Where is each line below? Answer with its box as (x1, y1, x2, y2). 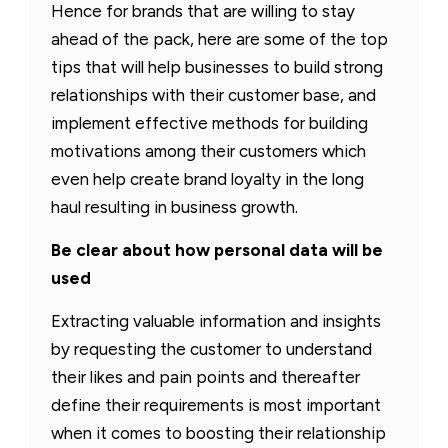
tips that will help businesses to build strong (51, 56, 383, 77)
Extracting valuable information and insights (51, 310, 381, 331)
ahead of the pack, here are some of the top (51, 28, 388, 49)
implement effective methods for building (51, 112, 368, 133)
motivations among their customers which (51, 140, 366, 161)
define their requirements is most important (51, 394, 381, 415)
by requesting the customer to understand (51, 338, 372, 359)
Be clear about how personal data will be (51, 239, 383, 260)
